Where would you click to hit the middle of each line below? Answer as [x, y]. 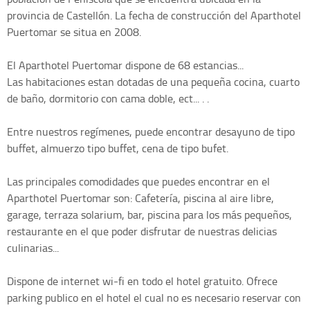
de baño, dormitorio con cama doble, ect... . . [108, 99]
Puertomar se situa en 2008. [74, 32]
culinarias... [33, 248]
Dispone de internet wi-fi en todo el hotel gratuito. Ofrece [142, 281]
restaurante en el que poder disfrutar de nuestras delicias [142, 231]
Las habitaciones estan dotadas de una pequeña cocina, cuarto [153, 82]
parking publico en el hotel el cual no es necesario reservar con [154, 298]
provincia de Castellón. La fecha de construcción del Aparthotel [154, 16]
